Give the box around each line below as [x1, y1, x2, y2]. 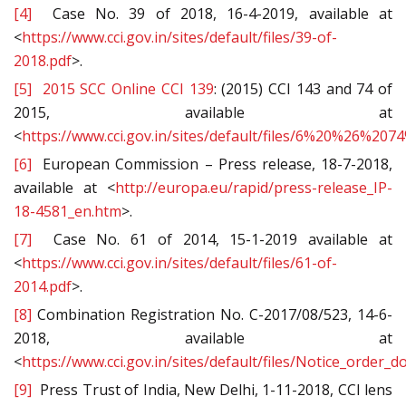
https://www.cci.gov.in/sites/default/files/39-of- [22, 27, 337, 48]
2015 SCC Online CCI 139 [42, 79, 214, 100]
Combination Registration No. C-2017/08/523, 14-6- [32, 304, 392, 325]
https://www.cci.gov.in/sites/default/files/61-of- [22, 253, 337, 274]
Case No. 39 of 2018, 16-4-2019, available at [32, 4, 392, 24]
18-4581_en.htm [14, 201, 121, 222]
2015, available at [14, 102, 392, 123]
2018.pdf [14, 51, 72, 72]
